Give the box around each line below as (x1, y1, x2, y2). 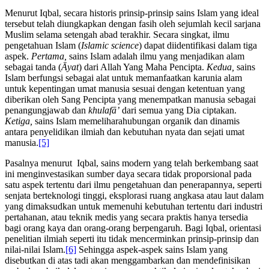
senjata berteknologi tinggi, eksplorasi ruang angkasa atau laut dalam (5, 190, 264, 201)
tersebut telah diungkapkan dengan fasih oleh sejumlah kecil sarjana (5, 18, 261, 29)
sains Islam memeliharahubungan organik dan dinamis (35, 115, 240, 126)
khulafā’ (88, 104, 119, 115)
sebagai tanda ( (5, 61, 61, 72)
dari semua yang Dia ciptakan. (119, 104, 237, 115)
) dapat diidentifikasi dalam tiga (139, 40, 257, 50)
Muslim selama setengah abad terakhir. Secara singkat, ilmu (5, 29, 229, 40)
